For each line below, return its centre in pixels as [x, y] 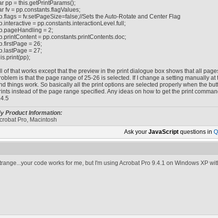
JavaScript [163, 132]
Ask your [136, 132]
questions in [196, 132]
